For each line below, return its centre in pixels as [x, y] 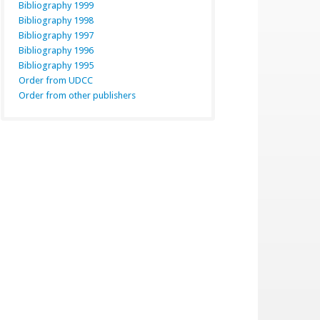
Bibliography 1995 [56, 65]
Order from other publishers [77, 95]
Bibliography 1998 [56, 20]
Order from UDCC [56, 80]
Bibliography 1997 [56, 35]
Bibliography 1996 [56, 50]
